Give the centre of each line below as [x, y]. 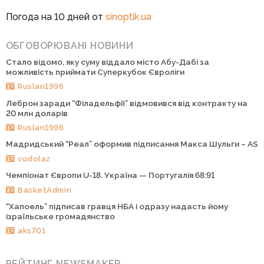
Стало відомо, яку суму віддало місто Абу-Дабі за [107, 62]
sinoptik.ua [128, 16]
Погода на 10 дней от [55, 16]
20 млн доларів [37, 113]
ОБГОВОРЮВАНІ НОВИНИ [70, 46]
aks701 [32, 231]
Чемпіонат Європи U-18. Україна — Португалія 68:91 [110, 175]
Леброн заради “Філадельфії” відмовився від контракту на [126, 103]
